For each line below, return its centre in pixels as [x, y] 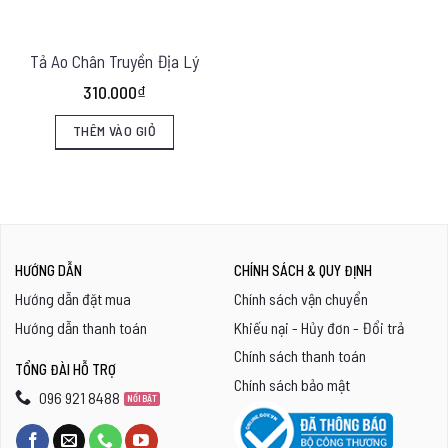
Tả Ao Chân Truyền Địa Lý [114, 60]
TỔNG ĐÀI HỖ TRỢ [65, 369]
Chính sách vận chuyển [300, 298]
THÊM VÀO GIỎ [114, 130]
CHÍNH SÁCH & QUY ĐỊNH [302, 270]
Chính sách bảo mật [291, 385]
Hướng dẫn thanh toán [80, 327]
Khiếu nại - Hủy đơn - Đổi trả [318, 327]
